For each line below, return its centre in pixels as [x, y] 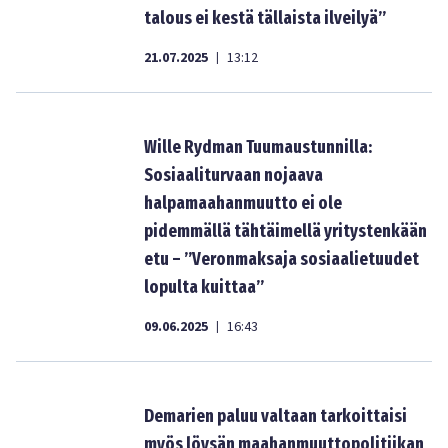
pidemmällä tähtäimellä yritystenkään [285, 231]
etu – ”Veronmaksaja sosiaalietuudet [281, 259]
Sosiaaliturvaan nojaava [233, 175]
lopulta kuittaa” [204, 287]
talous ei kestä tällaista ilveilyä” [265, 18]
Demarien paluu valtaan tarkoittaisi [275, 416]
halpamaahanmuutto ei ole [243, 203]
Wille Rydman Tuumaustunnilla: [258, 147]
